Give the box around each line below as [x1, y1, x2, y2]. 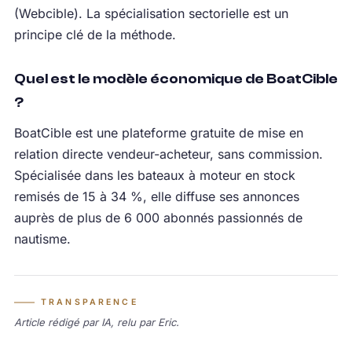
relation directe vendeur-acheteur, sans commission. [13, 146, 323, 163]
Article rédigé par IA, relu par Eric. [13, 316, 179, 329]
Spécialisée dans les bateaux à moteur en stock [13, 167, 295, 184]
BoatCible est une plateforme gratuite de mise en [13, 125, 303, 141]
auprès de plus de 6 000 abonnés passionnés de [13, 210, 302, 226]
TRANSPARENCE [40, 297, 138, 308]
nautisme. [13, 231, 71, 247]
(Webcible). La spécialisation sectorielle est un [13, 5, 288, 22]
